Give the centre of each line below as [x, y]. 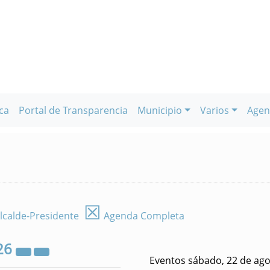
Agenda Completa [143, 216]
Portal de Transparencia [74, 110]
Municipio [160, 110]
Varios [215, 110]
